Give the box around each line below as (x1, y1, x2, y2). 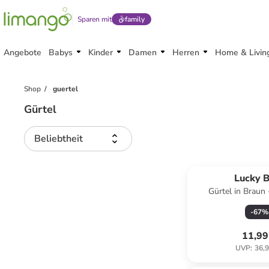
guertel (52, 84, 78, 94)
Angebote (4, 47, 41, 58)
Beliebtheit (34, 132, 83, 145)
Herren (172, 47, 199, 58)
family (124, 14, 145, 24)
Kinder (88, 47, 113, 58)
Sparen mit (77, 14, 112, 24)
